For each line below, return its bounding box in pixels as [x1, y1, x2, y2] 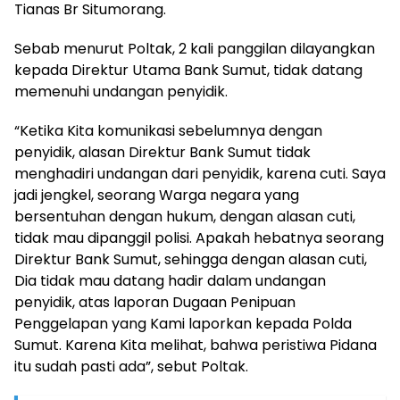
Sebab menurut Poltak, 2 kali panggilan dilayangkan [14, 37, 375, 59]
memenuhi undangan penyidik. [14, 80, 228, 102]
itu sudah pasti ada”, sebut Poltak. [14, 355, 248, 377]
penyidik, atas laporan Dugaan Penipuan [14, 291, 296, 312]
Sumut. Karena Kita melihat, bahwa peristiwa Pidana [14, 334, 377, 355]
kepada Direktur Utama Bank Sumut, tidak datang [14, 59, 362, 80]
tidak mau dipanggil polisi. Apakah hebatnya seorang [14, 227, 384, 248]
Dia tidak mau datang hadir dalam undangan [14, 270, 326, 291]
